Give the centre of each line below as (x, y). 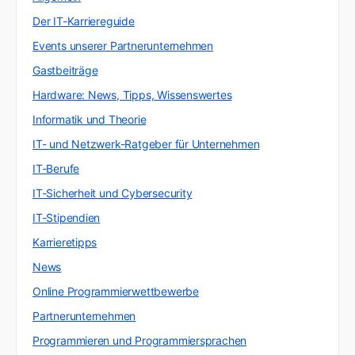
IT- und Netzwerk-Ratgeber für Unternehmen (146, 144)
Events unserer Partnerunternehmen (123, 46)
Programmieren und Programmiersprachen (140, 340)
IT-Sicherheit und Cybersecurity (113, 193)
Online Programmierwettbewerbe (116, 291)
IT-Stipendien (67, 218)
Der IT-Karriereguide (84, 21)
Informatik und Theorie (90, 119)
